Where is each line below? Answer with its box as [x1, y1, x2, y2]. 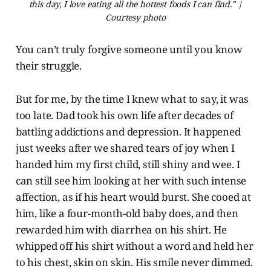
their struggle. [15, 58, 82, 73]
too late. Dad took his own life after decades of [15, 108, 233, 122]
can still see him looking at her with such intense [15, 173, 247, 188]
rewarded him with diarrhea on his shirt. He [15, 222, 227, 237]
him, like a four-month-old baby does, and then [15, 206, 238, 220]
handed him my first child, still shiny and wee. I [15, 157, 240, 171]
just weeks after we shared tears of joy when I [15, 140, 235, 155]
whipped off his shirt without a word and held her [15, 238, 253, 253]
